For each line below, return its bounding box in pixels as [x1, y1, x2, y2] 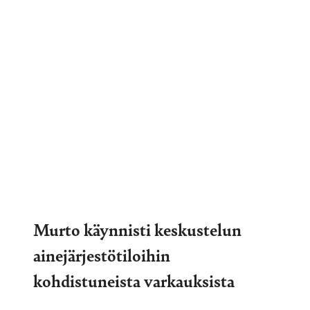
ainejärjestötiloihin [33, 242, 170, 266]
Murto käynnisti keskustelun [33, 217, 241, 241]
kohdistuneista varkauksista [33, 268, 235, 292]
